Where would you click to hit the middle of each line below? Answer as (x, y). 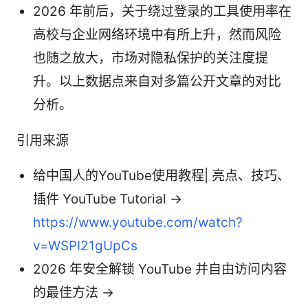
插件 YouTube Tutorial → (108, 199)
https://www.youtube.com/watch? (138, 222)
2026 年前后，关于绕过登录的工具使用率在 (162, 11)
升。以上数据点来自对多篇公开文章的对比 (157, 81)
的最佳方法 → (74, 292)
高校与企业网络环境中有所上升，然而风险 (157, 34)
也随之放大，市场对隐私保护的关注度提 (151, 58)
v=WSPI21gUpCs (85, 245)
